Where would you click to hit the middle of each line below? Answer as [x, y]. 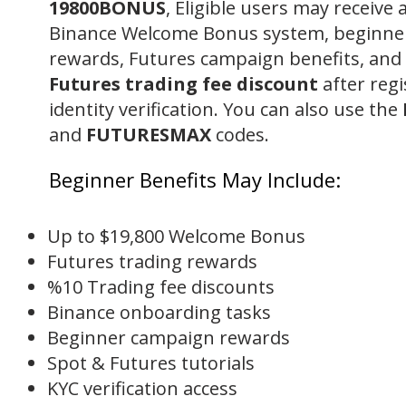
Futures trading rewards [152, 261]
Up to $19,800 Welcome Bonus [176, 236]
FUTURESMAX [151, 135]
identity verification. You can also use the [226, 109]
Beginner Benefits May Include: [195, 179]
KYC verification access [142, 388]
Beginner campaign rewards [169, 338]
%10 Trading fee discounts [161, 287]
